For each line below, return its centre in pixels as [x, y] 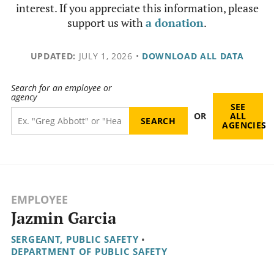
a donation [175, 23]
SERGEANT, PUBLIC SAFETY [75, 239]
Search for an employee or [61, 88]
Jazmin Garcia [63, 218]
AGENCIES [244, 125]
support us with [106, 23]
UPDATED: [53, 56]
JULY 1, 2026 [104, 56]
